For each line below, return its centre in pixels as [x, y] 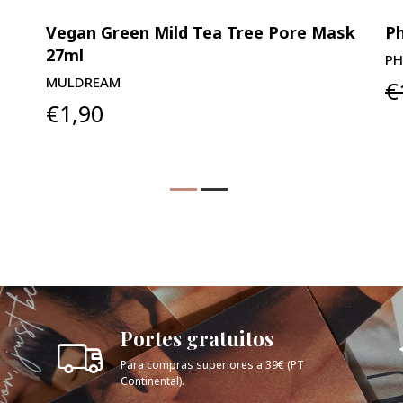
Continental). [152, 381]
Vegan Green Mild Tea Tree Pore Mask [201, 32]
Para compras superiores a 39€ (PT [212, 364]
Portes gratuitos [197, 338]
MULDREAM [84, 81]
